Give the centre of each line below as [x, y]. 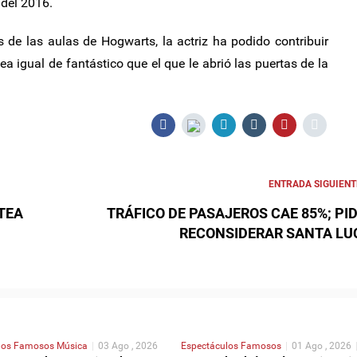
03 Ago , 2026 [127, 345]
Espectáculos [210, 345]
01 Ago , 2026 [321, 345]
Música [72, 345]
